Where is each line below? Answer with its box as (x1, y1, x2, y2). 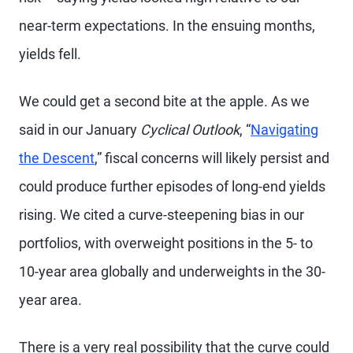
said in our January (19, 121, 140, 138)
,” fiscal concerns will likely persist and (95, 149, 329, 166)
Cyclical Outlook (140, 121, 240, 138)
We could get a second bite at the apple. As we (19, 92, 310, 110)
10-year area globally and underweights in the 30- (19, 262, 325, 280)
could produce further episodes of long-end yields (19, 177, 325, 195)
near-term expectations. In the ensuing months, (19, 17, 315, 34)
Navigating (251, 121, 318, 138)
